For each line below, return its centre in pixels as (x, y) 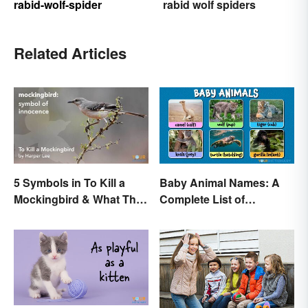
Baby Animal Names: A (220, 182)
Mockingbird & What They (81, 199)
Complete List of (202, 199)
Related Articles (70, 53)
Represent (41, 215)
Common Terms (201, 215)
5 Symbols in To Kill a (69, 182)
